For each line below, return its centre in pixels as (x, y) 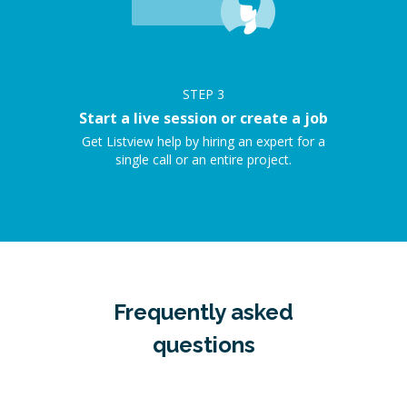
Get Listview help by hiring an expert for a (203, 141)
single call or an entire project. (203, 159)
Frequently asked (203, 312)
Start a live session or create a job (203, 118)
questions (203, 345)
